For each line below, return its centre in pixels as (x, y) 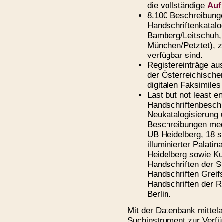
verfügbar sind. (175, 55)
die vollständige (177, 6)
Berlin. (159, 194)
